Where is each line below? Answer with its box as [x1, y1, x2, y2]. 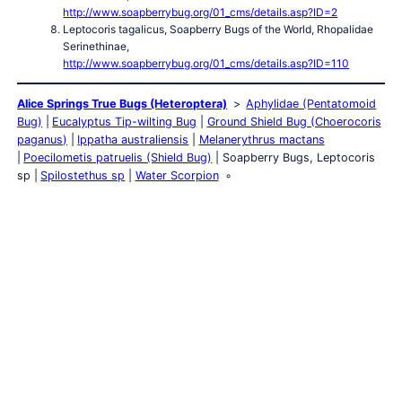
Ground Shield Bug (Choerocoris [206, 115, 381, 129]
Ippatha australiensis [77, 133, 189, 147]
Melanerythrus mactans [198, 133, 325, 147]
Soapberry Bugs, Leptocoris [222, 151, 375, 165]
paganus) [17, 133, 68, 147]
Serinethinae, [63, 39, 130, 53]
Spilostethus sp [40, 169, 126, 183]
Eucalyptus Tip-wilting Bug [52, 115, 197, 129]
